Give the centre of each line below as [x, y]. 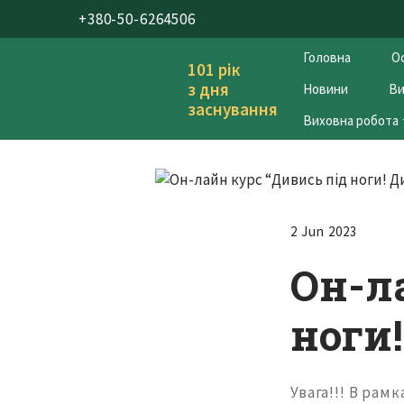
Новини [325, 89]
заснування [232, 109]
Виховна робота [350, 121]
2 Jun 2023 [324, 232]
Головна [326, 58]
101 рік [214, 69]
